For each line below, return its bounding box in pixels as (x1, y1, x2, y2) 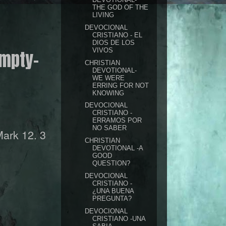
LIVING (92, 11, 115, 19)
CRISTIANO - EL (92, 31, 143, 39)
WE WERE (92, 74, 125, 82)
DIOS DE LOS (92, 38, 135, 46)
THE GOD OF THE (92, 4, 149, 11)
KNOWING (92, 89, 125, 97)
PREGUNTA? (92, 194, 132, 202)
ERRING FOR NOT (92, 81, 149, 89)
